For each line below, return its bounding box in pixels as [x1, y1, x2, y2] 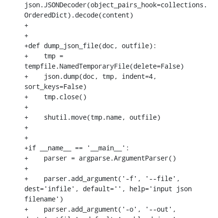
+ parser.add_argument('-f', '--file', [24, 173, 180, 183]
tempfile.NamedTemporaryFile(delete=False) [24, 61, 184, 71]
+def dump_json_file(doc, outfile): [24, 40, 157, 50]
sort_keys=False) [24, 81, 87, 91]
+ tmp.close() [24, 91, 87, 101]
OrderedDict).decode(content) [24, 10, 133, 19]
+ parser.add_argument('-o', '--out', [24, 204, 176, 214]
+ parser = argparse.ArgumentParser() [24, 153, 176, 163]
